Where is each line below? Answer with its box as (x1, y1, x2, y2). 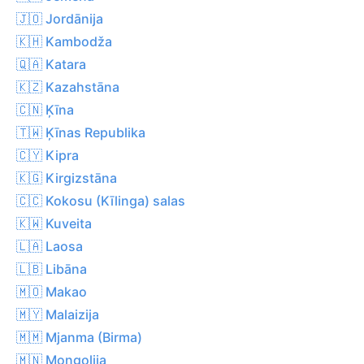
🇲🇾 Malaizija (16, 305, 99, 323)
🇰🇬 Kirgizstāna (16, 169, 117, 186)
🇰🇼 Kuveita (16, 214, 92, 232)
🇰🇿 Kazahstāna (16, 78, 119, 95)
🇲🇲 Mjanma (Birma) (16, 328, 142, 345)
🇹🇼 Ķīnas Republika (16, 123, 145, 141)
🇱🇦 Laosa (16, 237, 83, 254)
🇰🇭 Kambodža (16, 32, 112, 50)
